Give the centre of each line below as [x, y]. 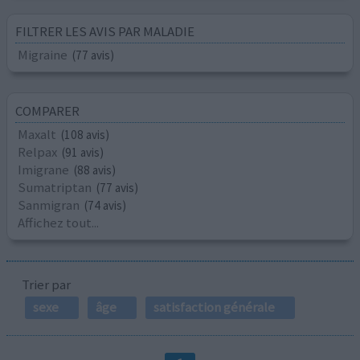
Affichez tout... [59, 222]
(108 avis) [86, 134]
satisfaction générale [214, 307]
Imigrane [44, 169]
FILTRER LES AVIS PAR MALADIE [105, 32]
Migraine [44, 55]
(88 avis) [95, 170]
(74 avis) [106, 205]
